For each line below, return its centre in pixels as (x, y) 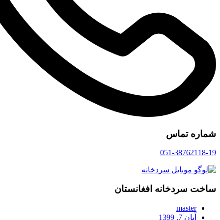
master (186, 208)
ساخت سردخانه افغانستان (165, 189)
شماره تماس (191, 134)
